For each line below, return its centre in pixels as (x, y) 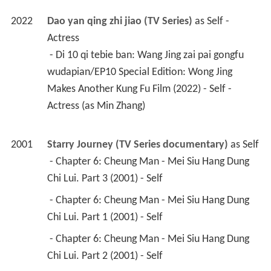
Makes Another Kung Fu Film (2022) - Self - (139, 89)
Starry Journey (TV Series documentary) (137, 145)
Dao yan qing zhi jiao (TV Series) (119, 21)
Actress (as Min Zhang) (97, 106)
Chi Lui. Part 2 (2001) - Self (106, 256)
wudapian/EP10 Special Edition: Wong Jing (139, 72)
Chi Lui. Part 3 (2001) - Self (106, 178)
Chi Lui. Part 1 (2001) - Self (106, 217)
